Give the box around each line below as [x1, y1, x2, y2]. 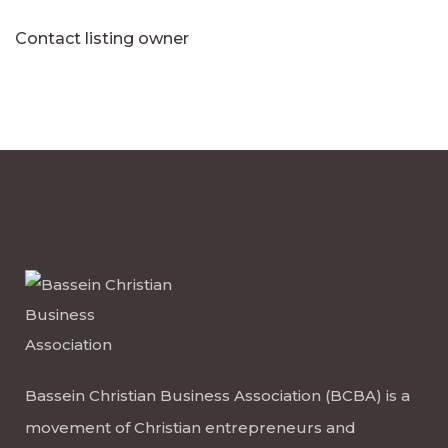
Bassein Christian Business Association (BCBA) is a [25, 386, 410, 405]
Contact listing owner [15, 29, 189, 48]
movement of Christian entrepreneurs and [25, 418, 356, 437]
